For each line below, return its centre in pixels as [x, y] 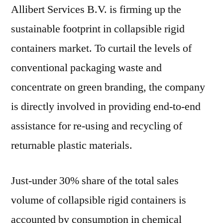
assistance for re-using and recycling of [97, 126]
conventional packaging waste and [86, 68]
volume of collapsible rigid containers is [99, 200]
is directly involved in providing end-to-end [106, 107]
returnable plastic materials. [72, 145]
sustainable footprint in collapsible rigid [98, 29]
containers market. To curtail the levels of [101, 48]
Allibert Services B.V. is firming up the [96, 9]
